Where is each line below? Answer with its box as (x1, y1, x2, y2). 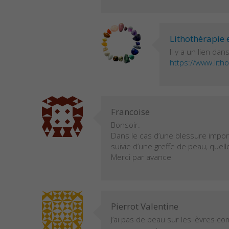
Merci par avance (111, 151, 171, 162)
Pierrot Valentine (111, 200, 178, 212)
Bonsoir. (111, 119, 140, 130)
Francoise (111, 105, 150, 118)
